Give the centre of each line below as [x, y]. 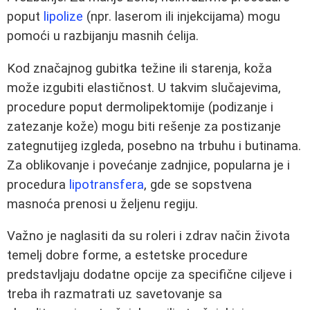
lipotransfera [107, 184]
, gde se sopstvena [198, 184]
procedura [38, 184]
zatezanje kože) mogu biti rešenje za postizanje [144, 126]
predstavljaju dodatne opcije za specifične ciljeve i [149, 275]
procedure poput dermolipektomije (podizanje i [140, 107]
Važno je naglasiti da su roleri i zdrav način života [148, 236]
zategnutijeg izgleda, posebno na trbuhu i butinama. [154, 146]
